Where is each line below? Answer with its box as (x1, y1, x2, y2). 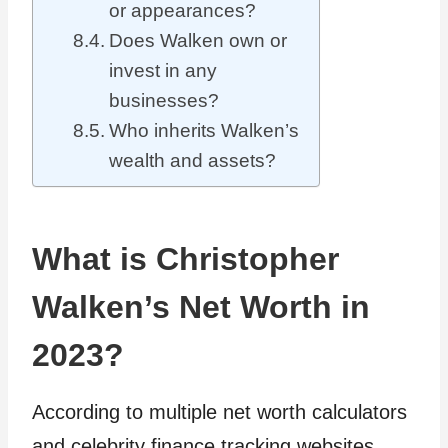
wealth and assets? (108, 150, 276, 172)
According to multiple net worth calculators (32, 401, 407, 424)
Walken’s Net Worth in (32, 289, 370, 326)
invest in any (108, 60, 217, 82)
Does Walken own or (108, 30, 287, 52)
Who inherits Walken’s (108, 120, 299, 142)
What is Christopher (32, 241, 339, 278)
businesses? (108, 90, 219, 112)
